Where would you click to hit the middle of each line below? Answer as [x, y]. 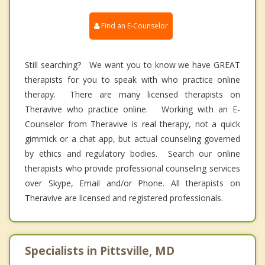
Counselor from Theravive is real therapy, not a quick [132, 124]
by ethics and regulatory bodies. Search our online [132, 154]
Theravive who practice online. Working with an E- [132, 109]
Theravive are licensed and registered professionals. [124, 198]
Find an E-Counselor [134, 26]
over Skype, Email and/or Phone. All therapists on [132, 183]
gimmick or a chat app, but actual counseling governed [132, 139]
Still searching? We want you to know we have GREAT [132, 65]
